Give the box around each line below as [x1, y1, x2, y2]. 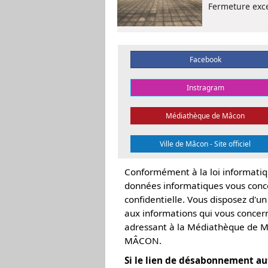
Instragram [186, 83, 224, 93]
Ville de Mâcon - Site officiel [160, 139, 251, 149]
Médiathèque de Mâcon [166, 111, 245, 121]
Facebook [189, 54, 221, 65]
